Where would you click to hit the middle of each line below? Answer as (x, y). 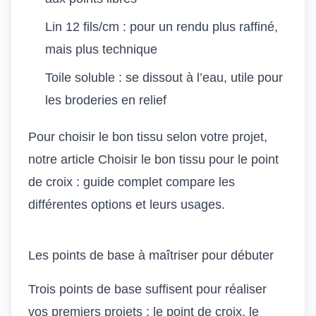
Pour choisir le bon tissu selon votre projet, (148, 137)
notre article (63, 159)
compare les (199, 182)
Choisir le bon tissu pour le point (188, 159)
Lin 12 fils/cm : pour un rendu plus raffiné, (162, 27)
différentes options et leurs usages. (127, 205)
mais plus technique (101, 49)
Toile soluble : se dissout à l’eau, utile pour (164, 78)
